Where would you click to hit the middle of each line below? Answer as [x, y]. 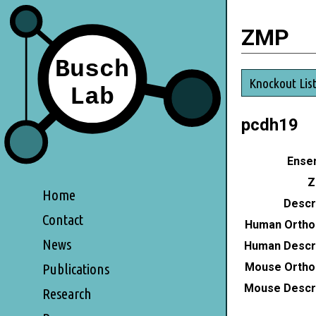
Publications [76, 269]
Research [67, 293]
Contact [63, 219]
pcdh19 [270, 124]
